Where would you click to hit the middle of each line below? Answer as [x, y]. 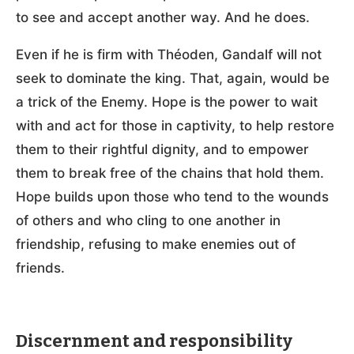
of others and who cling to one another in [148, 220]
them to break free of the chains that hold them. [170, 173]
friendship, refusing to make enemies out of [156, 244]
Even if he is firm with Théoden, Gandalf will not [169, 54]
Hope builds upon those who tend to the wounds [172, 196]
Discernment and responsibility [154, 341]
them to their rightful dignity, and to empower [162, 149]
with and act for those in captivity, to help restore [175, 125]
